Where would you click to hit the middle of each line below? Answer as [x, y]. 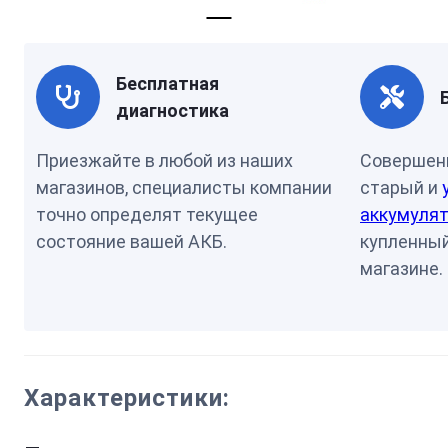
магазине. [401, 268]
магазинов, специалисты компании [184, 187]
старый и [401, 187]
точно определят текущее [147, 214]
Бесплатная [167, 83]
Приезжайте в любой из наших [164, 160]
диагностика [172, 110]
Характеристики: [127, 398]
